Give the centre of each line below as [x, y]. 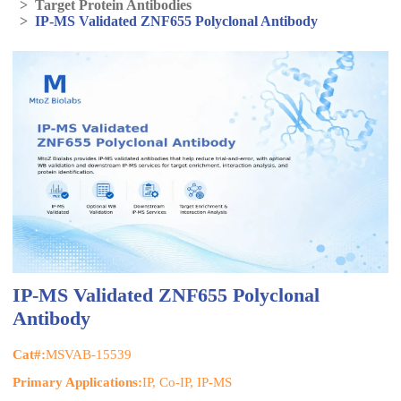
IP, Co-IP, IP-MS [187, 382]
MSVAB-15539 [89, 354]
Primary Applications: [77, 382]
